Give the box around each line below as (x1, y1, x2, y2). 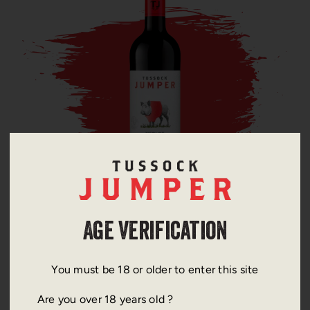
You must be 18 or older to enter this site (51, 262, 259, 276)
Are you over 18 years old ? (37, 292, 174, 306)
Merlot (121, 219, 189, 245)
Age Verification (82, 221, 228, 246)
